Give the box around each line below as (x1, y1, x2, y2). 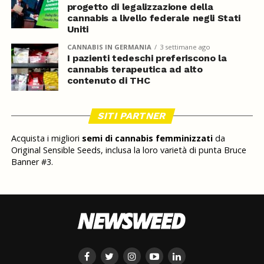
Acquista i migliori (11, 133, 82, 144)
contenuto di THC (67, 75, 150, 87)
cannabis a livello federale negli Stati (67, 12, 241, 24)
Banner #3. (11, 156, 53, 168)
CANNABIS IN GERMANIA (67, 42, 151, 52)
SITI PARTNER (97, 110, 168, 122)
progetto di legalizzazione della (67, 1, 213, 13)
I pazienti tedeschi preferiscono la (67, 52, 227, 64)
